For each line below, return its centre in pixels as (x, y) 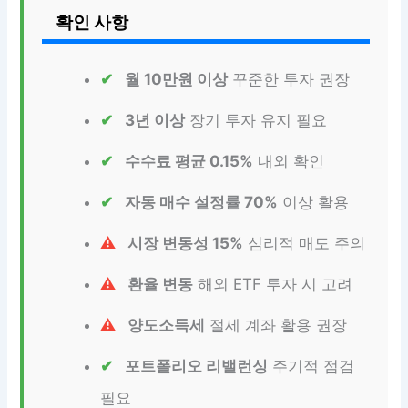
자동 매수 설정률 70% (202, 202)
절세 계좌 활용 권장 (276, 325)
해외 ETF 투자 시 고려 (273, 284)
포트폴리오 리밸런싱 (197, 366)
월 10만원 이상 (177, 79)
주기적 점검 (311, 366)
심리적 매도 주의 (305, 243)
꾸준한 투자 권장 (289, 79)
